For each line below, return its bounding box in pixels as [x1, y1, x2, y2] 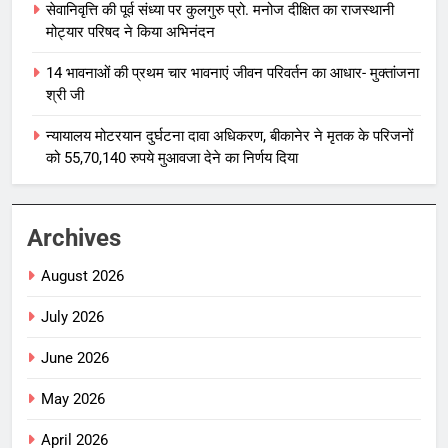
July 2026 [41, 307, 104, 326]
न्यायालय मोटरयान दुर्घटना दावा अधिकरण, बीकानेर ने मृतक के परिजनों [46, 126, 413, 145]
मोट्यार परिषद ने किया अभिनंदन [46, 22, 215, 41]
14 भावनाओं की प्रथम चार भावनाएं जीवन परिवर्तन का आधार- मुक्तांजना [46, 63, 419, 82]
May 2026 [41, 389, 105, 408]
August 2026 [41, 266, 124, 285]
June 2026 [41, 348, 109, 367]
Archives [27, 223, 121, 252]
